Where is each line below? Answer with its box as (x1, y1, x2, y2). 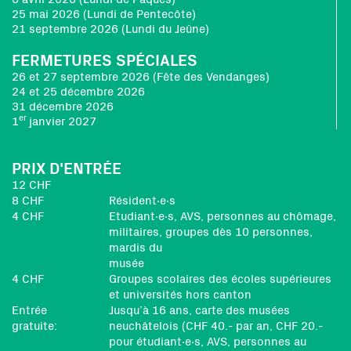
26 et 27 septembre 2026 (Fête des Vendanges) (12, 71, 270, 83)
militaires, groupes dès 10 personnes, (109, 226, 313, 238)
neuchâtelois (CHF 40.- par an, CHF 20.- (109, 320, 323, 332)
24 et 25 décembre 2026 (12, 86, 145, 98)
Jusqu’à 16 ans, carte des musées (109, 305, 290, 317)
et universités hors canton (109, 289, 251, 301)
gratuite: (12, 320, 57, 332)
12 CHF (12, 179, 51, 191)
